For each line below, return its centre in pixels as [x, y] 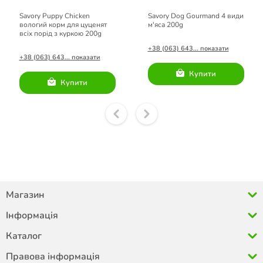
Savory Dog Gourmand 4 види [195, 16]
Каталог [24, 236]
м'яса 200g [165, 25]
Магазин [25, 195]
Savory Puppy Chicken [54, 16]
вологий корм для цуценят [63, 25]
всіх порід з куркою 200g [60, 34]
